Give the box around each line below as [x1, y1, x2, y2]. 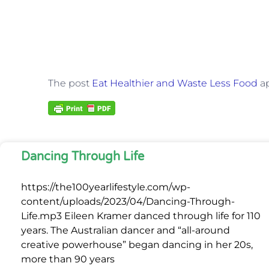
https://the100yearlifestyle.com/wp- [21, 181, 190, 193]
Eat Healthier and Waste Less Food [92, 77, 258, 89]
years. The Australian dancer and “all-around [21, 225, 230, 236]
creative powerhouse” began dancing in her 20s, [21, 239, 253, 250]
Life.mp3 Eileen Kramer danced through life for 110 [21, 210, 261, 222]
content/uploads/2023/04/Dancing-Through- [21, 196, 235, 207]
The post [48, 77, 92, 89]
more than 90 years [21, 253, 115, 265]
